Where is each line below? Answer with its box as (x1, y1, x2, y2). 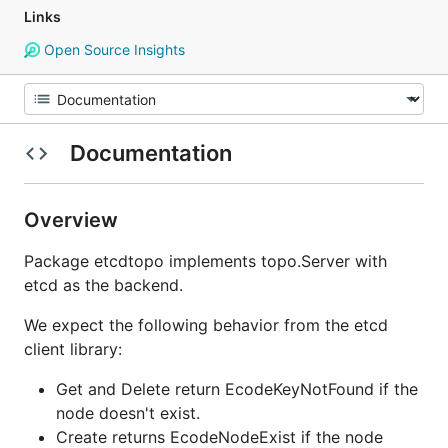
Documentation (64, 140, 237, 166)
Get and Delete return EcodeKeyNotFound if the (56, 379, 418, 399)
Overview (24, 208, 123, 232)
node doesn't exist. (56, 403, 200, 423)
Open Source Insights (39, 41, 185, 58)
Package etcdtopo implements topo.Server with (24, 251, 387, 271)
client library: (24, 339, 122, 359)
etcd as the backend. (24, 275, 183, 295)
